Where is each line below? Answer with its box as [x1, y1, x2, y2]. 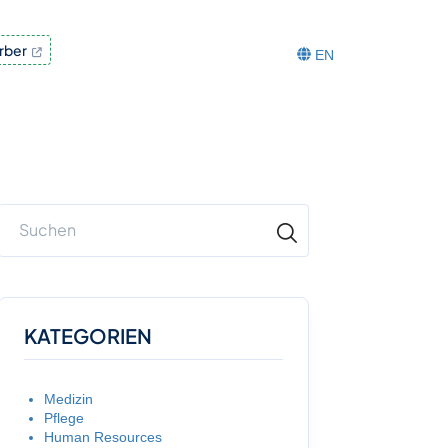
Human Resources [43, 429, 162, 445]
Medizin [43, 391, 93, 407]
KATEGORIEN [23, 323, 152, 348]
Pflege [43, 410, 84, 426]
